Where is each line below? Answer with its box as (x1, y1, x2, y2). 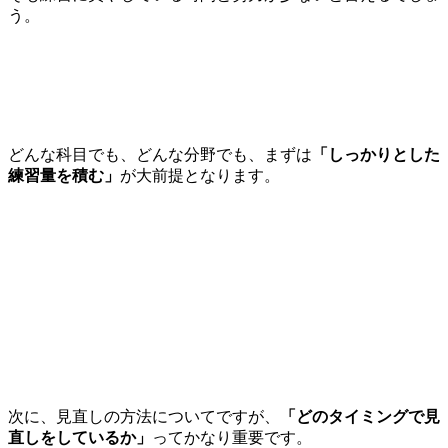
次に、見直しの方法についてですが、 (8, 408, 280, 426)
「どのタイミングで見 (280, 408, 440, 426)
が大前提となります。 (120, 167, 280, 185)
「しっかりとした (312, 146, 440, 164)
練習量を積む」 (8, 167, 120, 185)
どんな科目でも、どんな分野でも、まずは (8, 146, 312, 164)
